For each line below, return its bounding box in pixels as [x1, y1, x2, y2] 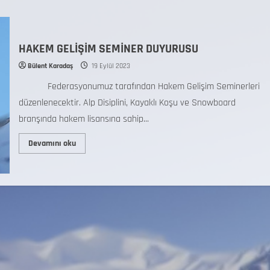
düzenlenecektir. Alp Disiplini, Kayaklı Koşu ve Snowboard [18, 96, 236, 109]
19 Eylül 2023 [89, 61, 130, 71]
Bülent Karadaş [27, 61, 73, 71]
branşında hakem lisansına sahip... [18, 112, 149, 125]
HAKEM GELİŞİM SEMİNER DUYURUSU [18, 40, 198, 57]
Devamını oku [28, 137, 76, 149]
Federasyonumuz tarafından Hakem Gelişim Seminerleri [18, 80, 260, 93]
